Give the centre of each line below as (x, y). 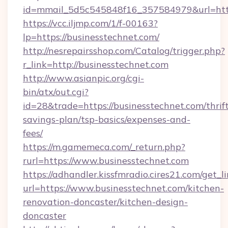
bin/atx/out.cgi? (56, 92)
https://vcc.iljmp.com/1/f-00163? (90, 23)
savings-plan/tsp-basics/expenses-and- (107, 119)
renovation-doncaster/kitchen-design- (105, 202)
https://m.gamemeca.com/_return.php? (104, 147)
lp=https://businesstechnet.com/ (91, 37)
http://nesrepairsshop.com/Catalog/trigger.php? (124, 51)
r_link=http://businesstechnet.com (96, 64)
